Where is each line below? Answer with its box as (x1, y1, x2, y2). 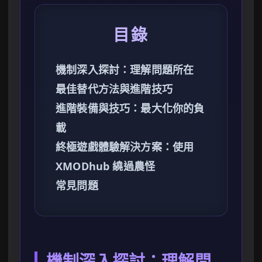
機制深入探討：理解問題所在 (56, 63, 194, 77)
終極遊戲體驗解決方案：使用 (56, 140, 194, 154)
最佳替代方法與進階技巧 (56, 82, 173, 96)
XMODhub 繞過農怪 (56, 159, 156, 174)
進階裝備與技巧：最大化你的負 (56, 101, 205, 116)
